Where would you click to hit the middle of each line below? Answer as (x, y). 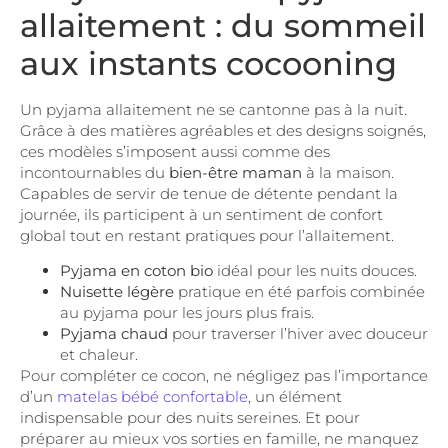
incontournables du (94, 172)
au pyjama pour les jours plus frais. (187, 313)
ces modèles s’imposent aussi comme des (175, 151)
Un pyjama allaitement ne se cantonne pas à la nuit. (213, 109)
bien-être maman (235, 172)
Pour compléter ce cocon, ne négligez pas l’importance (224, 376)
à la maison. (348, 172)
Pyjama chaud (114, 334)
